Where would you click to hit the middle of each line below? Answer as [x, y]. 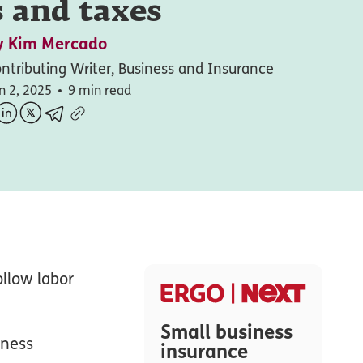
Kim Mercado [58, 44]
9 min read [100, 91]
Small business [226, 331]
